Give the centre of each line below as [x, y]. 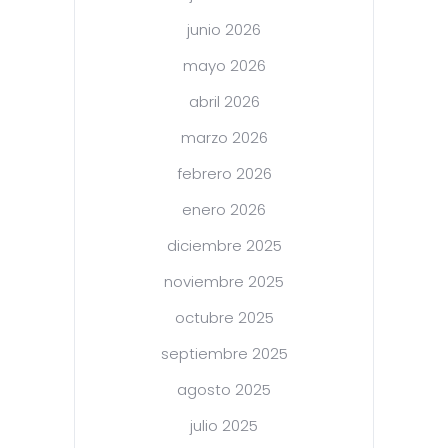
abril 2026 [224, 102]
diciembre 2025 [224, 246]
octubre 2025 [224, 318]
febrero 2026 [224, 174]
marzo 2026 [224, 138]
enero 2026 [224, 210]
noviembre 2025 [224, 282]
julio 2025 [224, 426]
